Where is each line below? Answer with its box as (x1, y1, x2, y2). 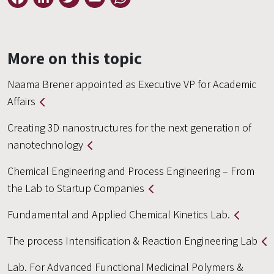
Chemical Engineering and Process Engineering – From (7, 164, 254, 178)
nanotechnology (7, 138, 83, 152)
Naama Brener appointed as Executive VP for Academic (7, 77, 256, 91)
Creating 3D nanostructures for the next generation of (7, 120, 251, 135)
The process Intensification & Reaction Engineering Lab (7, 234, 257, 248)
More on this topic (7, 46, 142, 69)
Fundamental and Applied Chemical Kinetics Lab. (7, 207, 230, 221)
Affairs (7, 94, 35, 108)
